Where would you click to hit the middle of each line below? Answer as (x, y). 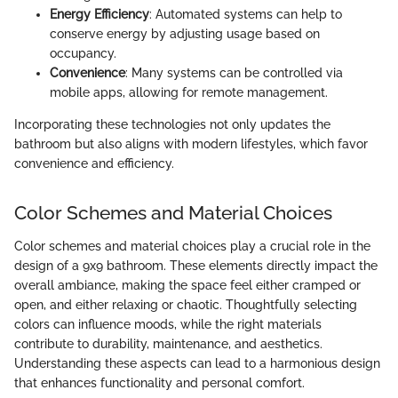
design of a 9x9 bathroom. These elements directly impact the (196, 266)
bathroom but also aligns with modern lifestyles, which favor (191, 143)
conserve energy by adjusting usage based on (185, 33)
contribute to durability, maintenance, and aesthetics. (168, 344)
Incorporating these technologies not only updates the (172, 124)
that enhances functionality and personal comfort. (159, 383)
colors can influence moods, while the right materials (168, 325)
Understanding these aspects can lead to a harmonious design (197, 364)
